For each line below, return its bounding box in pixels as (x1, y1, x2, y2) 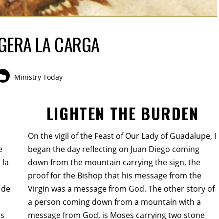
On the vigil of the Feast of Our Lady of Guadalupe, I (27, 131, 216, 142)
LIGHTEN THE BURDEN (46, 102, 199, 125)
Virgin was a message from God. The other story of (27, 183, 215, 195)
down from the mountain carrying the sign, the (27, 157, 200, 168)
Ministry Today (14, 72, 63, 82)
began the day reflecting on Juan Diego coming (27, 144, 199, 155)
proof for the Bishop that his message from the (27, 170, 201, 181)
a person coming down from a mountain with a (27, 197, 201, 208)
